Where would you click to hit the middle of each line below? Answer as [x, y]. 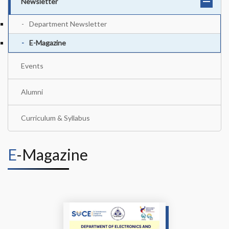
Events [32, 66]
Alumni [32, 92]
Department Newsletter [68, 24]
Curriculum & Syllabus [55, 118]
